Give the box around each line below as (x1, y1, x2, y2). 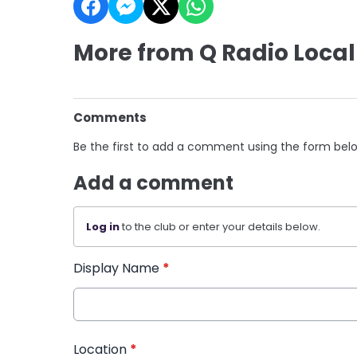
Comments (73, 108, 147, 126)
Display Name (73, 258, 163, 277)
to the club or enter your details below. (120, 218, 320, 234)
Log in (86, 218, 120, 234)
